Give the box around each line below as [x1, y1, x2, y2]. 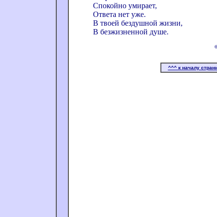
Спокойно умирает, [93, 1, 157, 10]
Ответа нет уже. [93, 10, 146, 18]
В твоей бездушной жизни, [93, 19, 183, 27]
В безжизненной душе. [93, 28, 169, 36]
